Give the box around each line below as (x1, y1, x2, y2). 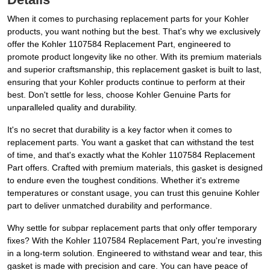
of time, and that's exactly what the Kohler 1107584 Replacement (7, 150, 255, 160)
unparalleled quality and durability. (7, 102, 137, 113)
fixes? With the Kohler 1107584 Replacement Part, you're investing (7, 236, 262, 246)
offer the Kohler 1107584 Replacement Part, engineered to (7, 39, 231, 49)
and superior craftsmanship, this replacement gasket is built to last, (7, 64, 262, 75)
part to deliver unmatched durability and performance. (7, 201, 212, 211)
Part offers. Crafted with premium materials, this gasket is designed (7, 163, 263, 173)
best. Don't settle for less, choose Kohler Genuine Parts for (7, 90, 231, 100)
